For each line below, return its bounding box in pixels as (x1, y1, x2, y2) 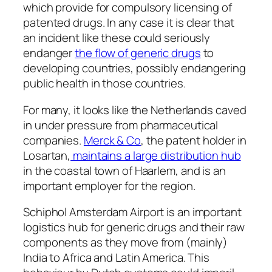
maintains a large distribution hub (70, 147, 241, 163)
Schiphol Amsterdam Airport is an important (23, 204, 242, 220)
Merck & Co (83, 132, 141, 148)
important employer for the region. (23, 177, 195, 194)
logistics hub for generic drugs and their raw (23, 219, 245, 236)
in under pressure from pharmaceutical (23, 117, 219, 133)
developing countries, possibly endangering (23, 60, 246, 76)
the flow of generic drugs (75, 45, 201, 61)
